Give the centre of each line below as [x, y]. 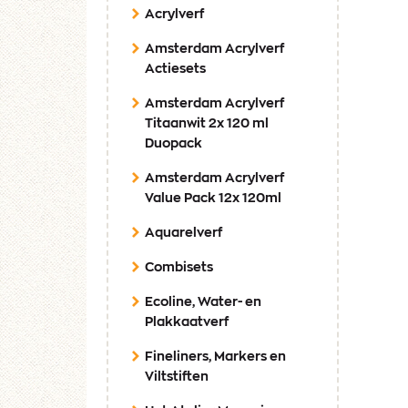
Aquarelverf [184, 234]
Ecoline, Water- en [203, 303]
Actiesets [175, 70]
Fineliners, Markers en [215, 357]
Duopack [173, 144]
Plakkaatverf [187, 323]
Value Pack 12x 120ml [213, 199]
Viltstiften [177, 377]
